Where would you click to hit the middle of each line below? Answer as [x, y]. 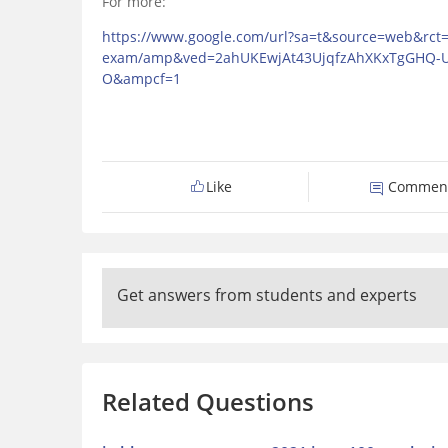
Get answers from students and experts [267, 295]
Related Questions [208, 402]
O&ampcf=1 [141, 79]
